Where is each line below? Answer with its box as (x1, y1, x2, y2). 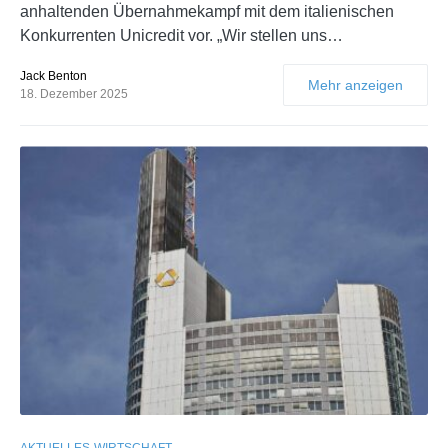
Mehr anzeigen (308, 77, 403, 94)
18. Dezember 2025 (20, 87, 128, 102)
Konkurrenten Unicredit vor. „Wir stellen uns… (20, 27, 343, 45)
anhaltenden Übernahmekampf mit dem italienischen (20, 3, 394, 21)
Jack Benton (20, 69, 87, 84)
